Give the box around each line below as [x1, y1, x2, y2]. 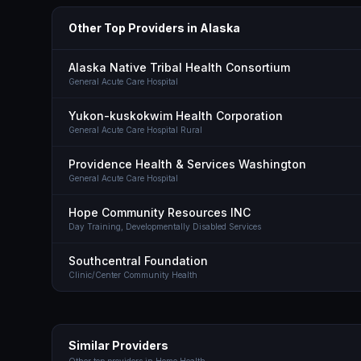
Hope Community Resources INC [68, 205, 251, 219]
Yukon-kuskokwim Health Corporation [68, 109, 283, 122]
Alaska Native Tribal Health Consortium [68, 60, 290, 74]
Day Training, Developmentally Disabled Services [68, 222, 261, 231]
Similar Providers [68, 338, 168, 352]
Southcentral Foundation [68, 254, 208, 268]
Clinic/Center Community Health [68, 270, 197, 280]
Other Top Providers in [68, 21, 200, 35]
